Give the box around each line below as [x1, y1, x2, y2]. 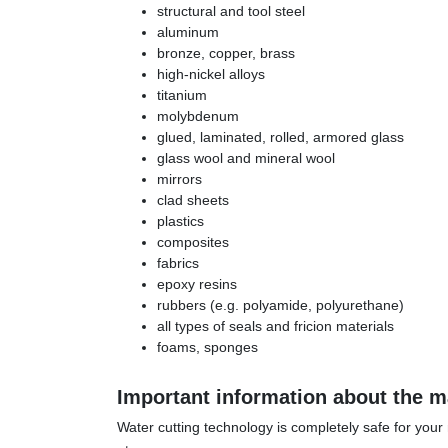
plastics [157, 212, 204, 229]
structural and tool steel [157, 2, 305, 19]
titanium [157, 86, 207, 103]
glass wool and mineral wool [157, 149, 335, 166]
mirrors [157, 170, 202, 187]
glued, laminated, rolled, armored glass [157, 128, 404, 145]
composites [157, 233, 229, 250]
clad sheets [157, 191, 229, 208]
